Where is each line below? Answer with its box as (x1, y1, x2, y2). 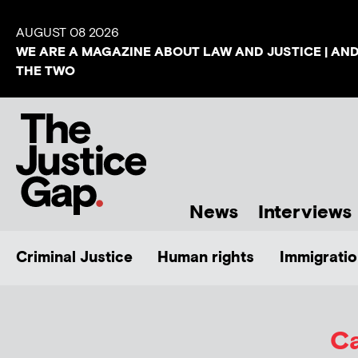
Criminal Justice (16, 247, 133, 268)
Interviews (258, 200, 352, 225)
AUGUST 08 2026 (16, 25, 119, 42)
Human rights (157, 247, 255, 268)
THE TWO (16, 63, 75, 80)
